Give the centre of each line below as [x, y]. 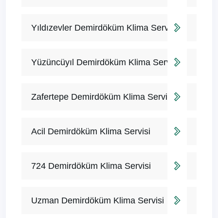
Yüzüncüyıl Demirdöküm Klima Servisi [105, 63]
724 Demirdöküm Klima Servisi [91, 166]
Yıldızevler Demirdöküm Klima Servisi [104, 28]
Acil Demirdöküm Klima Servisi [91, 132]
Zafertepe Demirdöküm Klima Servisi [102, 97]
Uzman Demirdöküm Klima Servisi [98, 201]
